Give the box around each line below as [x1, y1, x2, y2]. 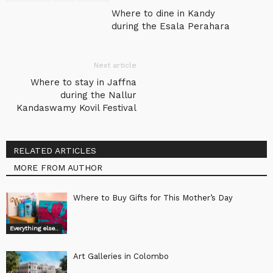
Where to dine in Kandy [112, 7, 215, 19]
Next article [94, 60, 136, 69]
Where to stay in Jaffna [30, 76, 136, 88]
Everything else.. [10, 225, 58, 232]
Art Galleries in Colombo [73, 251, 169, 261]
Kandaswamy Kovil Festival [16, 102, 136, 113]
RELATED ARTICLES [13, 145, 96, 155]
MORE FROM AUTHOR [13, 162, 102, 172]
